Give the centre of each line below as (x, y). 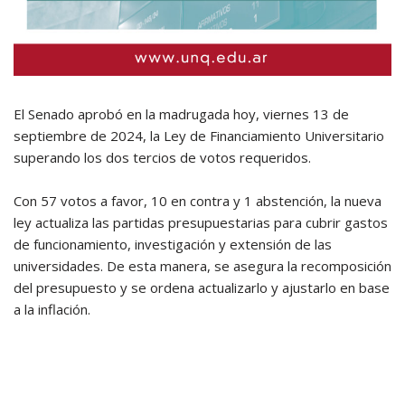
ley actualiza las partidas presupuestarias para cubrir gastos (201, 223)
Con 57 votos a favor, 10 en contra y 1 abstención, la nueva (198, 201)
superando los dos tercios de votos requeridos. (162, 158)
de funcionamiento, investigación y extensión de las (173, 245)
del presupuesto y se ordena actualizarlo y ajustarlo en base (202, 288)
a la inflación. (52, 310)
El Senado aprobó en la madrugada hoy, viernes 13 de (181, 114)
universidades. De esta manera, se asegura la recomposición (202, 266)
